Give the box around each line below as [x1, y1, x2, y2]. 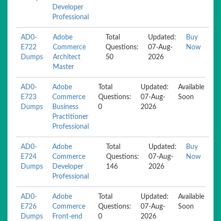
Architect [53, 54, 81, 61]
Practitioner [52, 113, 88, 120]
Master [53, 64, 74, 71]
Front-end [52, 213, 82, 220]
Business [52, 104, 78, 110]
